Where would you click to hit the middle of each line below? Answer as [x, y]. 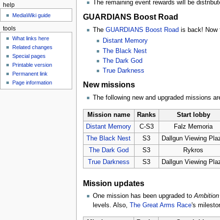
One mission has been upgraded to [143, 196]
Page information [32, 82]
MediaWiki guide [32, 15]
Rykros [193, 150]
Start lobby [193, 115]
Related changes [33, 47]
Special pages [29, 56]
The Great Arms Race [160, 206]
